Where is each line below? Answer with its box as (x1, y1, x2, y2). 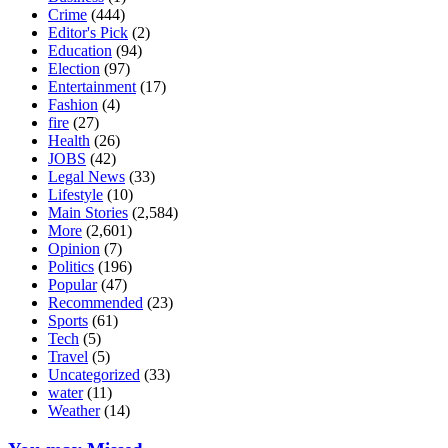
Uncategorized (48, 366, 140, 384)
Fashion (48, 96, 98, 114)
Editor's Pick (48, 24, 128, 42)
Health (48, 132, 90, 150)
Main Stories (48, 204, 128, 222)
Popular (48, 276, 97, 294)
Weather (48, 402, 100, 420)
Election (48, 60, 100, 78)
